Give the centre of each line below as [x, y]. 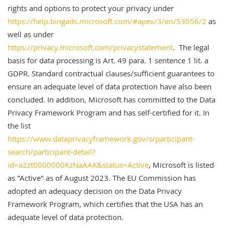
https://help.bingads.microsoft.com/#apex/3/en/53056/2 [107, 21]
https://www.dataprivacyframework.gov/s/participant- [101, 139]
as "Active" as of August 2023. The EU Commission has [102, 178]
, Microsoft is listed [181, 165]
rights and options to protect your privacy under [91, 8]
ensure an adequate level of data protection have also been [109, 86]
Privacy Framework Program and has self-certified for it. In [108, 113]
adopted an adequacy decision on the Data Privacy [95, 191]
